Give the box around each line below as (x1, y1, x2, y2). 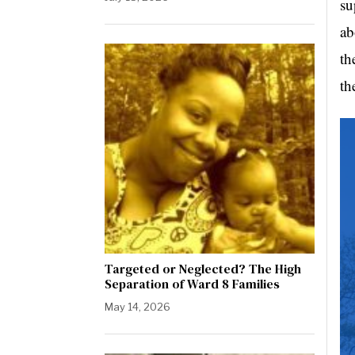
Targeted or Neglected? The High (105, 260, 301, 277)
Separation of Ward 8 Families (105, 275, 280, 292)
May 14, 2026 (105, 300, 170, 313)
